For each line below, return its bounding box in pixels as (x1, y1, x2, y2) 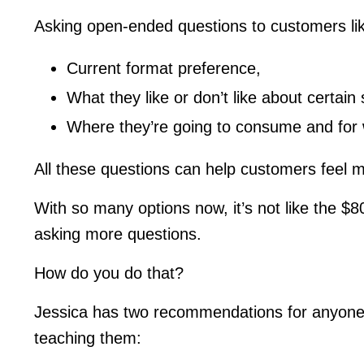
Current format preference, (67, 58, 261, 77)
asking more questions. (34, 224, 201, 243)
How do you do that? (34, 263, 184, 282)
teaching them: (34, 328, 141, 347)
